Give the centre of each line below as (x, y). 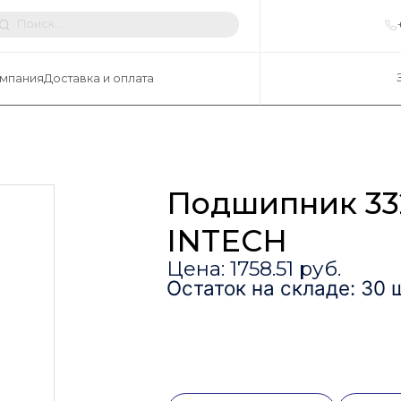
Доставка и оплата (98, 79)
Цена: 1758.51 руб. (253, 269)
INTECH (226, 241)
